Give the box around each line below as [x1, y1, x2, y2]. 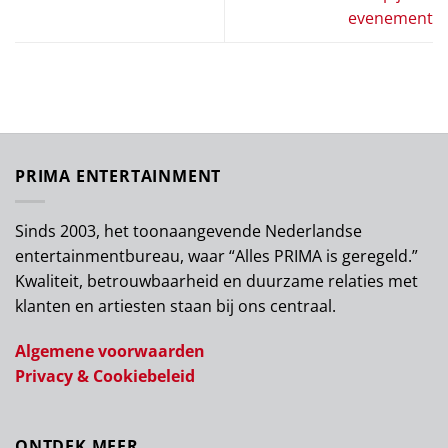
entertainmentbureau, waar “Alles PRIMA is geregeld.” [15, 244, 418, 267]
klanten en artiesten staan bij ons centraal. [15, 294, 336, 317]
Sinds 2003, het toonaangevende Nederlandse [15, 219, 362, 242]
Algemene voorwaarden [15, 340, 205, 363]
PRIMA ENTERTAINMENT [15, 165, 222, 188]
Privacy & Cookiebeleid [15, 365, 195, 388]
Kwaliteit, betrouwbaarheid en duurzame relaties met [15, 269, 418, 292]
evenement [348, 6, 433, 29]
